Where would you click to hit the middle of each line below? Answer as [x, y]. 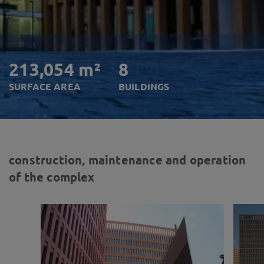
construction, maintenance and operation [128, 160]
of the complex [52, 177]
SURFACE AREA [45, 87]
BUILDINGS [144, 87]
